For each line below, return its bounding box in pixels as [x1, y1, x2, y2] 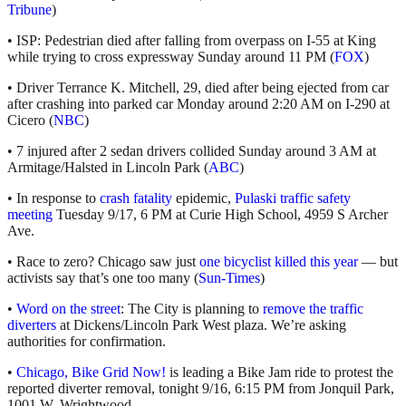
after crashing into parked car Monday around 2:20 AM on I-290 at [7, 96, 390, 112]
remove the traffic [263, 301, 363, 317]
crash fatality [100, 190, 172, 207]
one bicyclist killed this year [199, 254, 358, 270]
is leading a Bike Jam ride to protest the [166, 364, 393, 381]
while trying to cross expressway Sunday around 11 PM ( [7, 49, 334, 65]
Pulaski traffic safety [235, 190, 351, 207]
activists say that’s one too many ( [7, 270, 198, 286]
